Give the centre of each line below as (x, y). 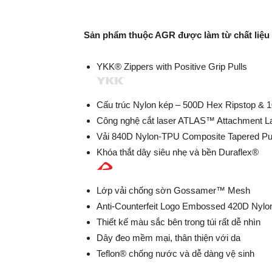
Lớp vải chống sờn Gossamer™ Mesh (173, 191)
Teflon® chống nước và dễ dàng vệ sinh (175, 254)
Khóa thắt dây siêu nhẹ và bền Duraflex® (178, 152)
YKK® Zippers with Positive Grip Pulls (173, 67)
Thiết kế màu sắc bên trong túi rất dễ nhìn (178, 222)
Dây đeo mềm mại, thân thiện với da (168, 238)
